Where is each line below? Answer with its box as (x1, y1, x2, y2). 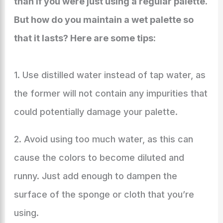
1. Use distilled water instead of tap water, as (13, 70, 206, 80)
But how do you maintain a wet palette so (13, 14, 194, 25)
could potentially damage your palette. (13, 107, 178, 117)
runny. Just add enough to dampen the (13, 171, 177, 181)
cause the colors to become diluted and (13, 152, 184, 163)
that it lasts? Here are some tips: (13, 33, 156, 43)
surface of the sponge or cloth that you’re (13, 189, 194, 200)
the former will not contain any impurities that (13, 88, 208, 99)
